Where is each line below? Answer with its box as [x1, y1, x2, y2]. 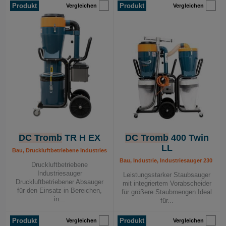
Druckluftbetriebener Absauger [16, 178, 103, 186]
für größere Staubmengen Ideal [122, 188, 212, 196]
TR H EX [62, 133, 100, 143]
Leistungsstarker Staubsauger [123, 171, 210, 179]
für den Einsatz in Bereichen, [17, 187, 102, 194]
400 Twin [168, 133, 209, 143]
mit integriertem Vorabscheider [122, 180, 211, 187]
